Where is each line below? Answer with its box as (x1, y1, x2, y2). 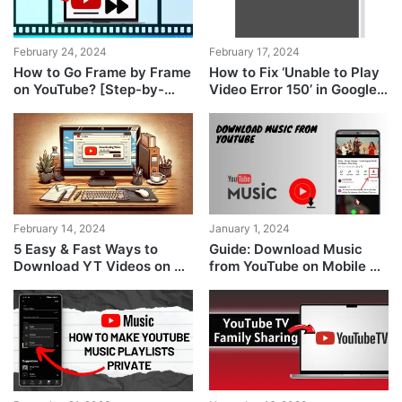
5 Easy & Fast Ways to (13, 240, 159, 258)
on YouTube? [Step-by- (13, 81, 165, 99)
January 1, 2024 (208, 222, 290, 236)
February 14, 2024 (13, 222, 107, 236)
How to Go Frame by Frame (13, 64, 192, 82)
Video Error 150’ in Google (208, 81, 377, 99)
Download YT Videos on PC (13, 258, 194, 275)
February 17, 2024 (208, 45, 300, 59)
